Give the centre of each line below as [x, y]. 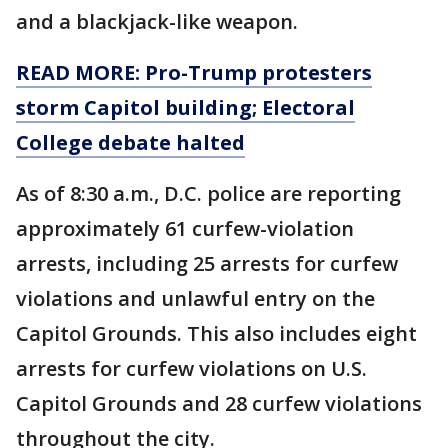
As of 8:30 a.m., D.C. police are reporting [208, 193]
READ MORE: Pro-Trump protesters [194, 72]
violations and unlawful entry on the [195, 298]
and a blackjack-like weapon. [157, 21]
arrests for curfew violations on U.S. [191, 368]
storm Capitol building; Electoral [185, 107]
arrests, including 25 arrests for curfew [207, 263]
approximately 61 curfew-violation [185, 228]
